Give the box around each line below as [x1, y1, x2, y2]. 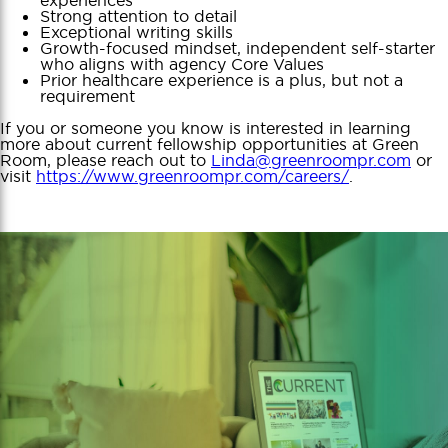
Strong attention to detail [40, 5, 237, 26]
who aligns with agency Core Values [40, 53, 324, 74]
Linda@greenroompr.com [211, 149, 411, 170]
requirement [40, 85, 135, 106]
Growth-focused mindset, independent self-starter [40, 37, 435, 58]
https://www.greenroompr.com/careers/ [36, 165, 349, 186]
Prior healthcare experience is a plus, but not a [40, 69, 403, 90]
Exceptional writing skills [40, 21, 233, 42]
